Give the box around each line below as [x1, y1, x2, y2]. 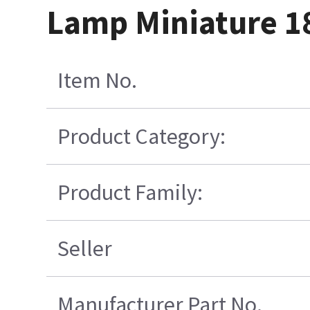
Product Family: [57, 178, 203, 206]
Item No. [57, 66, 138, 94]
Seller [57, 234, 113, 262]
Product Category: [57, 122, 226, 150]
